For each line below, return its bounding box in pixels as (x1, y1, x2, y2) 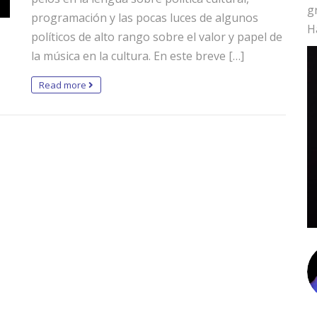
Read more (39, 79, 88, 91)
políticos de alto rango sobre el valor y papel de (31, 29, 282, 45)
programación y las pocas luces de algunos (31, 10, 258, 25)
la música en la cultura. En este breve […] (31, 48, 244, 64)
